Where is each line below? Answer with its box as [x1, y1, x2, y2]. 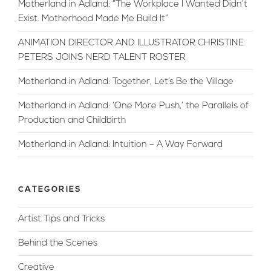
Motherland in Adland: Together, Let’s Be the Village [18, 77, 233, 87]
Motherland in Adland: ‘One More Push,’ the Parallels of [18, 101, 249, 111]
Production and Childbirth [18, 116, 126, 125]
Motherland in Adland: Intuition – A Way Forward [18, 140, 223, 149]
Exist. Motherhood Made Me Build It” [18, 14, 168, 24]
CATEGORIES [18, 185, 82, 194]
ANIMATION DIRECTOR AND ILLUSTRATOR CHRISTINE [18, 38, 244, 48]
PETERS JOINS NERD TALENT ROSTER [18, 53, 186, 62]
